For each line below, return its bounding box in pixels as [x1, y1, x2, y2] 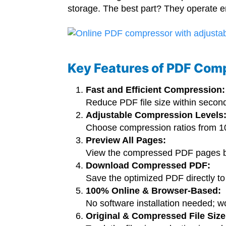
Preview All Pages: [86, 135, 166, 146]
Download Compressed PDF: [86, 160, 211, 171]
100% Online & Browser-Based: [86, 186, 221, 196]
